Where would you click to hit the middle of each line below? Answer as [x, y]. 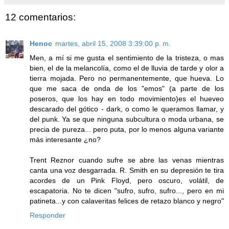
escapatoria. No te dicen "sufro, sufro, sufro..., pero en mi [127, 191]
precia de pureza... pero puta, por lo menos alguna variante [127, 129]
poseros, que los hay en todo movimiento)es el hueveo [127, 99]
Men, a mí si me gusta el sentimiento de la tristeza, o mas [127, 58]
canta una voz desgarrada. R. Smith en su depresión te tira [127, 170]
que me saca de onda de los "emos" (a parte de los [127, 88]
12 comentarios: [40, 17]
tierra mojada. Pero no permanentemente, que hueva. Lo [127, 78]
